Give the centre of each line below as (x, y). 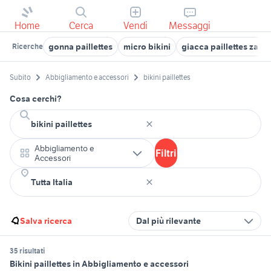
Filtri (166, 153)
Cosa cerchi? (36, 99)
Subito (20, 77)
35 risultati (27, 251)
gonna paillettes (80, 47)
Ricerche (28, 46)
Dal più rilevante (168, 221)
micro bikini (147, 47)
